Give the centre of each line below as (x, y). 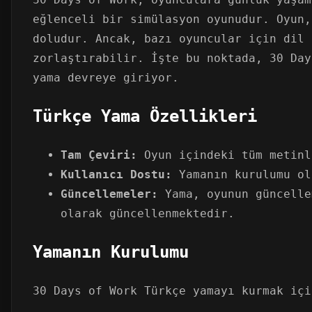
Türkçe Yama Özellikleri (145, 116)
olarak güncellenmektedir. (148, 213)
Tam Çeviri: (99, 155)
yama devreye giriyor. (106, 77)
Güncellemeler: (109, 194)
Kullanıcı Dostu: (116, 174)
